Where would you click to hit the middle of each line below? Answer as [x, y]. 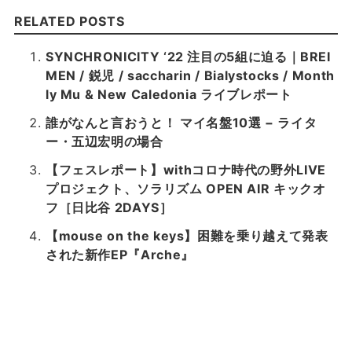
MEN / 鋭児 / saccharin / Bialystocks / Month [190, 76]
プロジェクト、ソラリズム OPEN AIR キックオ [185, 189]
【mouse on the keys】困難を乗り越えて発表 [187, 236]
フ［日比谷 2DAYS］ [109, 208]
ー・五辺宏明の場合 [104, 142]
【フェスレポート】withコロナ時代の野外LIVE [185, 170]
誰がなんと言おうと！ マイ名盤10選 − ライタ [181, 123]
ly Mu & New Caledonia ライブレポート [169, 95]
